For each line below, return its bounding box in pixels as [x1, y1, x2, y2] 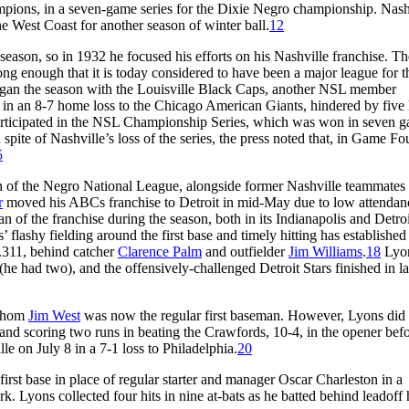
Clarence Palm [118, 243, 202, 259]
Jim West [28, 307, 80, 323]
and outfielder [202, 243, 288, 259]
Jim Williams [288, 243, 362, 259]
